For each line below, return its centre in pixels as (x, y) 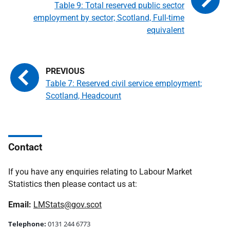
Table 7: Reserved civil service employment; (124, 83)
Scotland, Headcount (83, 96)
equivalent (166, 30)
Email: (21, 205)
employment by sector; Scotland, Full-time (109, 18)
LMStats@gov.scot (68, 205)
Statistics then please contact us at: (73, 184)
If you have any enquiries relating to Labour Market (100, 172)
